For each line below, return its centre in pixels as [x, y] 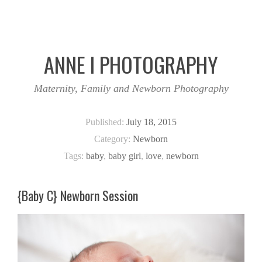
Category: [113, 139]
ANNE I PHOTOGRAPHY [131, 64]
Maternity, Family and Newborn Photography [131, 88]
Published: [106, 122]
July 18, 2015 [151, 122]
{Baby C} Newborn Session [78, 195]
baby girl [124, 156]
